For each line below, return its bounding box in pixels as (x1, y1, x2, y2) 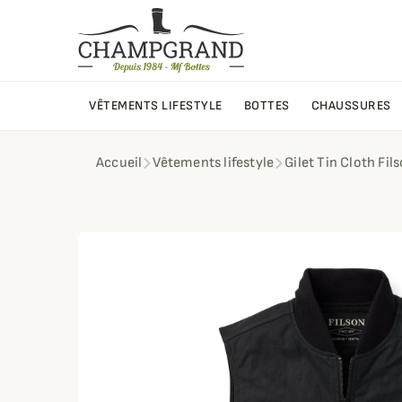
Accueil (96, 154, 143, 172)
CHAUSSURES (310, 98, 391, 114)
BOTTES (243, 98, 290, 114)
